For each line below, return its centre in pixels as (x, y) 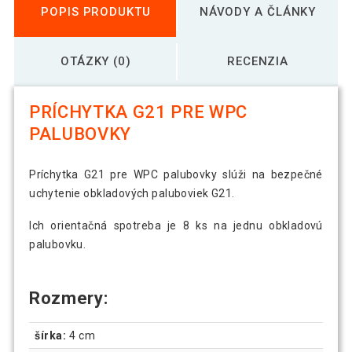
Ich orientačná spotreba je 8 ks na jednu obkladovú (176, 226)
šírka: (51, 335)
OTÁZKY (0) (95, 61)
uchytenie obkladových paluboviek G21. (132, 194)
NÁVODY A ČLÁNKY (258, 11)
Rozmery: (69, 299)
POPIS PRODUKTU (96, 11)
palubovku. (58, 245)
